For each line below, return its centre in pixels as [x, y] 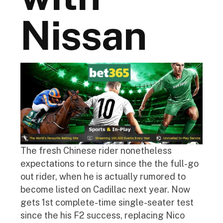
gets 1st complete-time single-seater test [107, 202]
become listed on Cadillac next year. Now [105, 189]
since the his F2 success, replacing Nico [103, 215]
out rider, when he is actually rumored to [103, 176]
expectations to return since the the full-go [110, 163]
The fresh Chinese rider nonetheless [96, 150]
